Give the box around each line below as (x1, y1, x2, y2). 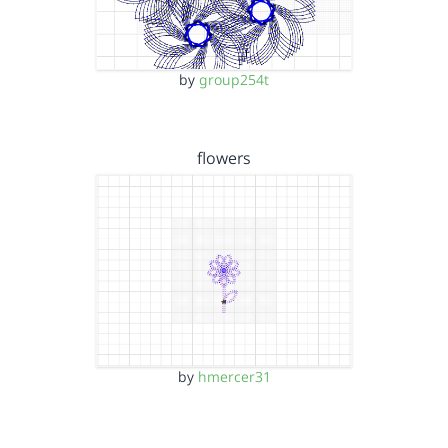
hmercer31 (197, 366, 271, 386)
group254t (199, 70, 269, 89)
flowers (197, 147, 251, 169)
